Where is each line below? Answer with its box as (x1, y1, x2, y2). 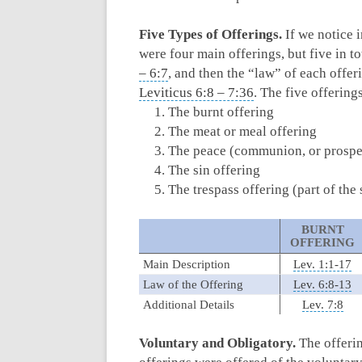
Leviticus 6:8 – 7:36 (139, 85, 254, 100)
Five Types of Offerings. (139, 27, 282, 42)
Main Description (143, 258, 230, 271)
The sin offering (168, 162, 260, 178)
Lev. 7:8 (301, 298, 343, 311)
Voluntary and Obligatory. (139, 335, 296, 351)
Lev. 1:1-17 (293, 258, 351, 271)
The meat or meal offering (168, 124, 317, 139)
